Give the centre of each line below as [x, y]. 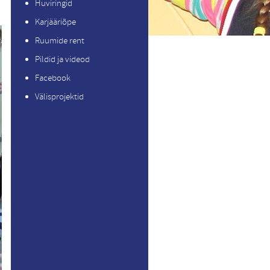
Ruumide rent [60, 41]
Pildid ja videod [62, 59]
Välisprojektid [59, 97]
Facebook [53, 78]
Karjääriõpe [55, 22]
